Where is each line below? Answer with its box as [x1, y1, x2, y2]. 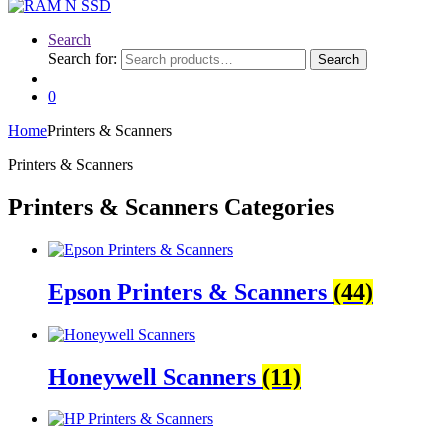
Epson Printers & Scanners [48, 278, 333, 305]
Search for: [48, 50, 117, 67]
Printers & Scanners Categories [8, 193, 334, 220]
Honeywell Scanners [48, 363, 262, 390]
